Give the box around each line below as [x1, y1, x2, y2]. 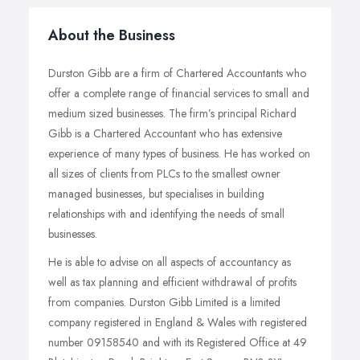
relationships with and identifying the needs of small [48, 206, 284, 222]
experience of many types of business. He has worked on [48, 145, 310, 162]
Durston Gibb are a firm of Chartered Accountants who [48, 65, 306, 81]
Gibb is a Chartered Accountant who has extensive [48, 125, 282, 141]
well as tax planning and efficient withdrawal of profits [48, 274, 297, 290]
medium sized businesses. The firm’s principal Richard [48, 105, 297, 121]
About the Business [48, 25, 175, 46]
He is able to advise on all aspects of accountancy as [48, 254, 291, 270]
